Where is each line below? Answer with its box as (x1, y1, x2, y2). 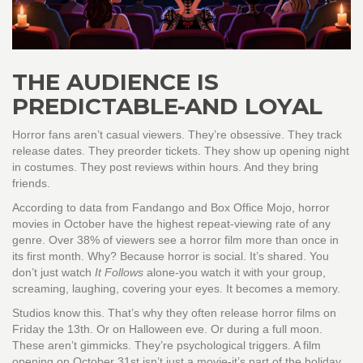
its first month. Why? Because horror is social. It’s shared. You (12, 250, 329, 263)
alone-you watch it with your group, (143, 266, 326, 280)
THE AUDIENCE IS (12, 68, 219, 96)
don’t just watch (12, 266, 95, 280)
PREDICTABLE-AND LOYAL (12, 92, 322, 121)
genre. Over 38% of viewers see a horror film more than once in (12, 233, 339, 247)
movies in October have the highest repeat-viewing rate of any (12, 217, 331, 231)
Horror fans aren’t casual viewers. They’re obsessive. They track (12, 128, 342, 142)
